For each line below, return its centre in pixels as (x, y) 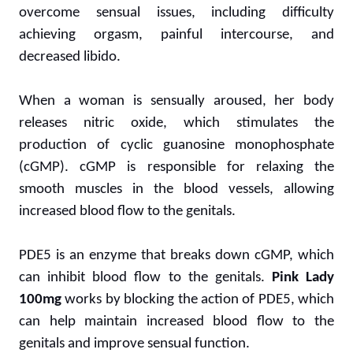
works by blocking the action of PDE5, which (198, 299)
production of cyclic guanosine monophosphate (176, 145)
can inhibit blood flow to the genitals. (145, 277)
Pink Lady (303, 277)
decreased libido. (70, 57)
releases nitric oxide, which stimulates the (176, 123)
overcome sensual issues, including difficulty (176, 13)
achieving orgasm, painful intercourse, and (176, 35)
